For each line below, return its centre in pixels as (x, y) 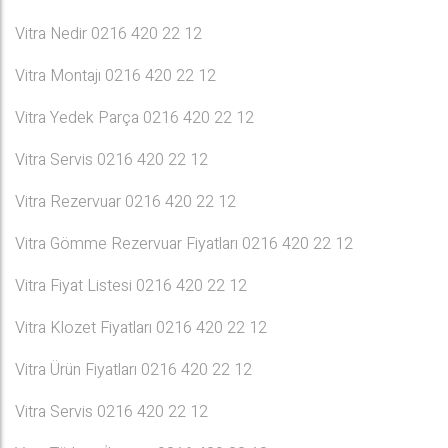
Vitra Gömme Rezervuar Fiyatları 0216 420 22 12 (184, 244)
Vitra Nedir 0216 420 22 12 (108, 34)
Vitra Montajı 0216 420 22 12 (115, 76)
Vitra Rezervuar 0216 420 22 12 (125, 202)
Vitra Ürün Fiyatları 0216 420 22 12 (133, 370)
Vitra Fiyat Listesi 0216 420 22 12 (131, 286)
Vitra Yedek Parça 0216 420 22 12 (134, 118)
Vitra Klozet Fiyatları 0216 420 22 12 (141, 328)
